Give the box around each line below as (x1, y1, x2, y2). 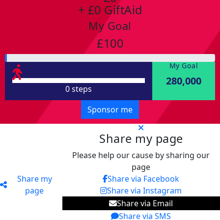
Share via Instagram (107, 185, 182, 196)
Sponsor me (87, 104, 133, 115)
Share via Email (117, 198, 173, 209)
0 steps (65, 83, 92, 95)
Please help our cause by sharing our (72, 150, 210, 161)
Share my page (99, 131, 183, 147)
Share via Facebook (108, 173, 180, 185)
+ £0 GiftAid (78, 2, 142, 18)
